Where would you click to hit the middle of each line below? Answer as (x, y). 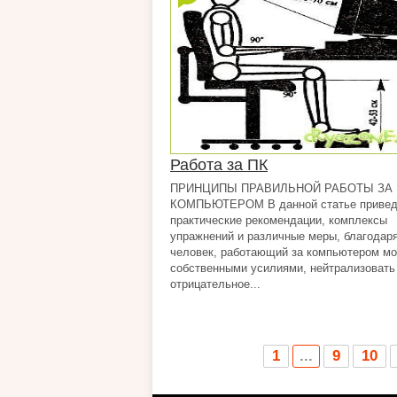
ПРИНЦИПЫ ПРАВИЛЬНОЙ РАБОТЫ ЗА (281, 188)
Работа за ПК (219, 165)
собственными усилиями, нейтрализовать (283, 268)
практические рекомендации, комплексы (279, 220)
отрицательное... (215, 284)
